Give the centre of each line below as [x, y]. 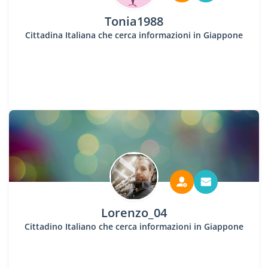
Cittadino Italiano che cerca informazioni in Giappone [134, 226]
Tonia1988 [134, 21]
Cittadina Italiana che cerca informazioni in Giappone [134, 35]
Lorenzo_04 [134, 213]
